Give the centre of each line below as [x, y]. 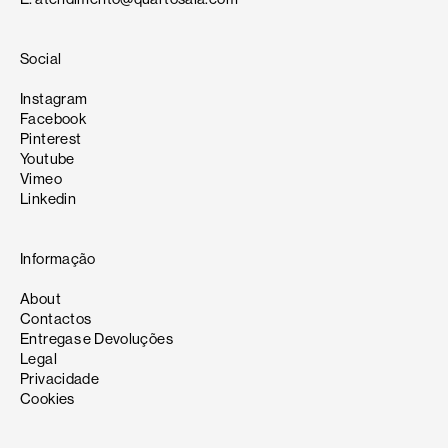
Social [41, 58]
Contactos [56, 318]
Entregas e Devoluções [96, 338]
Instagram [54, 98]
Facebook [53, 118]
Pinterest [51, 138]
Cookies [47, 398]
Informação [58, 258]
